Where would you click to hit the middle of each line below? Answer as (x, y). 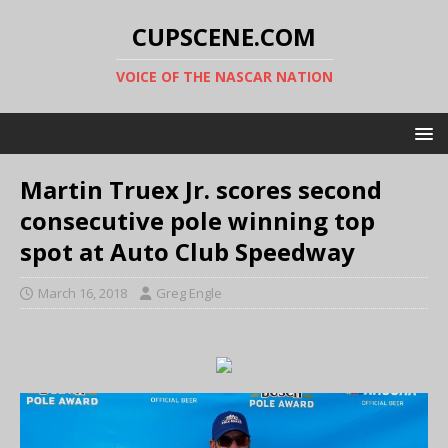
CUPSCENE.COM (224, 36)
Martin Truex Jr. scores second (201, 189)
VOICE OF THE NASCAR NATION (224, 76)
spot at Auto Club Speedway (187, 251)
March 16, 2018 (82, 293)
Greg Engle (189, 293)
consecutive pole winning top (197, 220)
